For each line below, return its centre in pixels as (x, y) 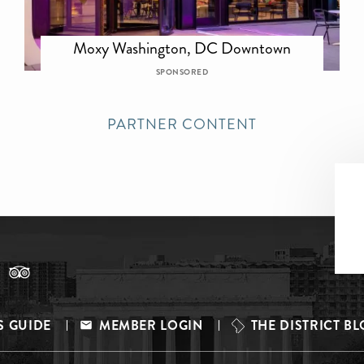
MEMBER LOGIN (151, 326)
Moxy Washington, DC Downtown (182, 48)
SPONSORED (182, 73)
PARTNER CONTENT (182, 125)
